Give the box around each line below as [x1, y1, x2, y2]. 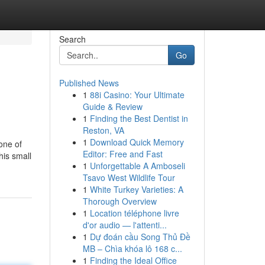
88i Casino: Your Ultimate [89, 89, 185, 101]
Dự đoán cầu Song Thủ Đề [89, 231, 190, 243]
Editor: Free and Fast [82, 148, 163, 160]
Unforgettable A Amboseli [89, 160, 185, 172]
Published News [59, 77, 119, 89]
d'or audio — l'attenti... [82, 219, 167, 231]
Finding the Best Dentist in [89, 112, 188, 124]
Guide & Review [82, 101, 143, 112]
